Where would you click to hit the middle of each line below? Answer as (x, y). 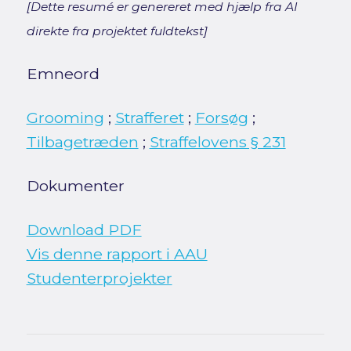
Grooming (65, 118)
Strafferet (149, 118)
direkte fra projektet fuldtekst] (117, 31)
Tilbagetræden (82, 142)
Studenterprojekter (99, 279)
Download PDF (84, 230)
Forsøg (221, 118)
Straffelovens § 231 (217, 142)
